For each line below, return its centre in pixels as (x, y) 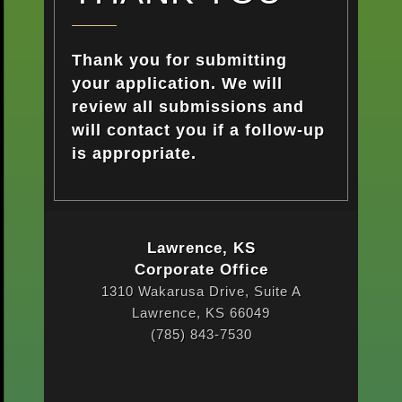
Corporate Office (201, 270)
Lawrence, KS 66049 (201, 313)
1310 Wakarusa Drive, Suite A (201, 291)
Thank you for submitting (179, 61)
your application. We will (177, 84)
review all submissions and (188, 107)
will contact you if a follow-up (198, 131)
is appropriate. (134, 154)
